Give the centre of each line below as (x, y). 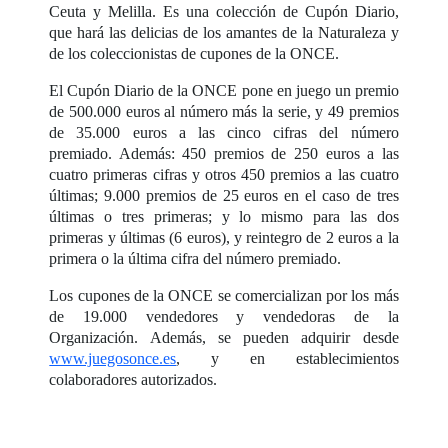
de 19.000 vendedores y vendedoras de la (224, 317)
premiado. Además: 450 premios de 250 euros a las (224, 154)
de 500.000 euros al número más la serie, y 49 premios (224, 112)
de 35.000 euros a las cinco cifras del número (224, 133)
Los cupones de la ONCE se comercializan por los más (224, 296)
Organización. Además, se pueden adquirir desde (224, 338)
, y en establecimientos (287, 359)
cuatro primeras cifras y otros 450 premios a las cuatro (224, 175)
